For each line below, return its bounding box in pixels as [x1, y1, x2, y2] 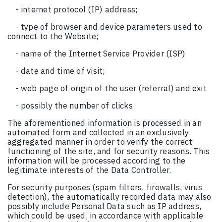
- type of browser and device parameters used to [15, 21, 202, 33]
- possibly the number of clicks [15, 100, 133, 111]
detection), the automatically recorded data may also [7, 191, 212, 203]
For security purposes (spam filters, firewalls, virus [7, 182, 203, 193]
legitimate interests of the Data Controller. [7, 165, 171, 176]
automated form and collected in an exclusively [7, 127, 189, 138]
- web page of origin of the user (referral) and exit [15, 83, 207, 94]
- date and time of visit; [15, 65, 106, 77]
